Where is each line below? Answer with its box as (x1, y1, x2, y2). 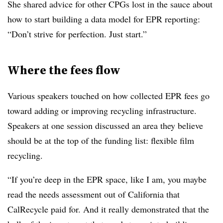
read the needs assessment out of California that (7, 188, 180, 201)
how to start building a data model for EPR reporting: (7, 13, 200, 25)
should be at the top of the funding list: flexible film (7, 134, 194, 147)
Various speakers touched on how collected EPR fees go (7, 90, 210, 102)
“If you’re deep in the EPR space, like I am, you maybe (7, 173, 207, 186)
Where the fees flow (7, 62, 120, 79)
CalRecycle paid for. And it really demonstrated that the (7, 203, 209, 216)
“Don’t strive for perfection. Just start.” (7, 28, 147, 40)
